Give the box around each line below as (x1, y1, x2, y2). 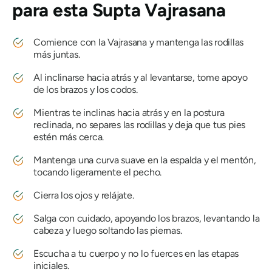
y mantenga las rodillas (147, 36, 244, 49)
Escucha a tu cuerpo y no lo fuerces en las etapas (33, 248, 239, 260)
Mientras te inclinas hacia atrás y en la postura (33, 107, 225, 119)
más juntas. (33, 49, 80, 61)
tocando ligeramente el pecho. (33, 166, 162, 178)
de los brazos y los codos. (33, 84, 138, 96)
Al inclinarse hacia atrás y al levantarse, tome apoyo (33, 72, 248, 84)
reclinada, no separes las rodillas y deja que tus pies (33, 119, 246, 131)
